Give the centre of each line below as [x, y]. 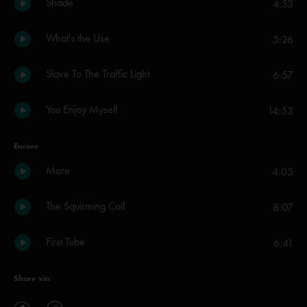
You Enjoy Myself [82, 109]
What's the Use [78, 38]
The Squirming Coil [85, 206]
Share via [32, 278]
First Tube [65, 242]
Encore [26, 146]
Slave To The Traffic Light [98, 74]
